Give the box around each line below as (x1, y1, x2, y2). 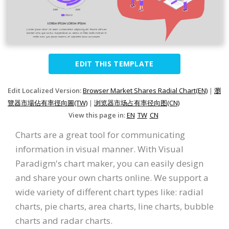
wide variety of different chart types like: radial (15, 186, 203, 198)
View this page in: (68, 110, 127, 120)
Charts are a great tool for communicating (15, 129, 185, 141)
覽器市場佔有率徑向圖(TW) (8, 98, 87, 108)
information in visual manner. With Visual (15, 143, 184, 155)
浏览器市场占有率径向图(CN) (94, 98, 179, 108)
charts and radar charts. (15, 215, 112, 227)
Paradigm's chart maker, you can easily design (15, 157, 203, 170)
